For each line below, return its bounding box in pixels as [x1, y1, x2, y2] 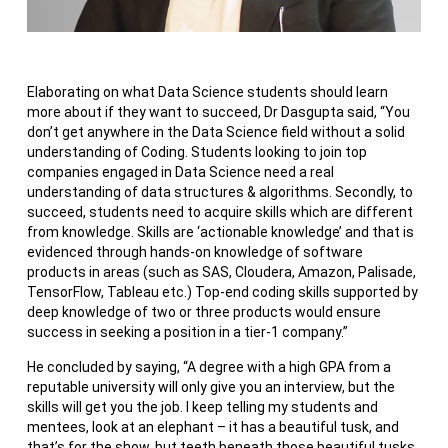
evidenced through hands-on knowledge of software [26, 244, 363, 261]
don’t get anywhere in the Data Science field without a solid [26, 124, 405, 141]
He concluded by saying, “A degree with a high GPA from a [26, 359, 391, 376]
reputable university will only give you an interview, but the [26, 379, 395, 396]
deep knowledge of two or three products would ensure [26, 304, 381, 321]
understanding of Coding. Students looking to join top [26, 144, 367, 161]
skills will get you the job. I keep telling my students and [26, 399, 378, 416]
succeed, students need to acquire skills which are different [26, 204, 413, 221]
